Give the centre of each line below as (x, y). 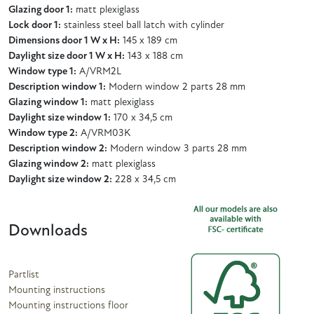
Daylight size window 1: (60, 118)
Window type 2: (43, 133)
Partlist (24, 275)
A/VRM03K (104, 133)
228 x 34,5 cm (144, 179)
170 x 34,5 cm (142, 118)
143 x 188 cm (154, 56)
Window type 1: (42, 71)
